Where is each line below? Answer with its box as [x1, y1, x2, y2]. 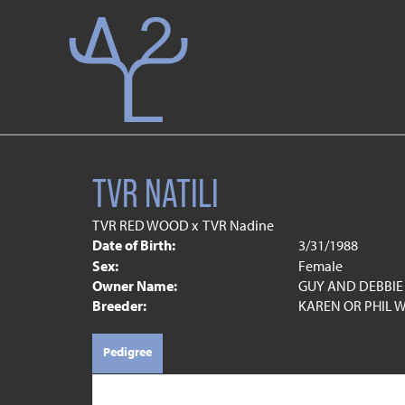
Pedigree [103, 344, 152, 360]
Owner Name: [92, 277, 177, 295]
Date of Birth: [92, 236, 175, 254]
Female [297, 257, 343, 275]
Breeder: [92, 297, 146, 315]
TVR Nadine [202, 216, 274, 234]
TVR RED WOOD [92, 216, 189, 234]
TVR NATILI [92, 171, 219, 216]
